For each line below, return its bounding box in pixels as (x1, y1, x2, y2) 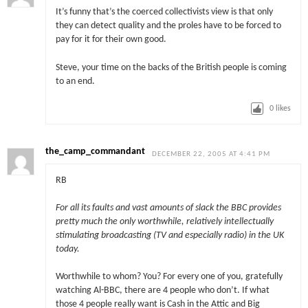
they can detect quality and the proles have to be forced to (55, 21, 281, 31)
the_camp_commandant (45, 147, 146, 157)
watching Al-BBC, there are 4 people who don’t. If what (55, 286, 269, 296)
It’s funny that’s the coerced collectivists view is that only (55, 8, 273, 17)
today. (55, 245, 80, 254)
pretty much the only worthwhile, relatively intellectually (55, 217, 274, 227)
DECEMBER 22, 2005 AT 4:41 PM (152, 151, 271, 159)
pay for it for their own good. (55, 35, 166, 45)
